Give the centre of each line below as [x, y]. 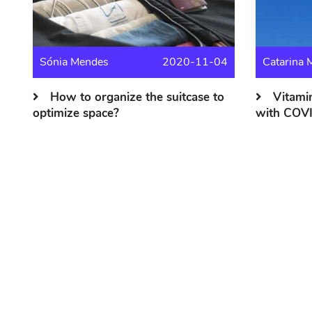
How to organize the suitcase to [137, 97]
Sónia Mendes [74, 62]
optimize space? [76, 114]
